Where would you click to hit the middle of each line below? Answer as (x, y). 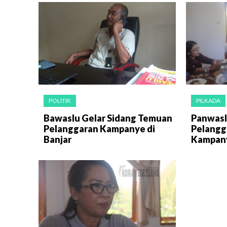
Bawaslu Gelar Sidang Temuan (108, 118)
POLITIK (60, 100)
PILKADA (208, 100)
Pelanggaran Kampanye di (99, 128)
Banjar (58, 139)
